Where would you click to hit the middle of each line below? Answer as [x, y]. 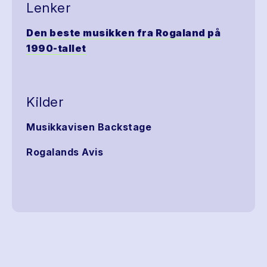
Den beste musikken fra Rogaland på [123, 33]
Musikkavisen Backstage [89, 127]
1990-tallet [56, 48]
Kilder [45, 102]
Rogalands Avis [65, 152]
